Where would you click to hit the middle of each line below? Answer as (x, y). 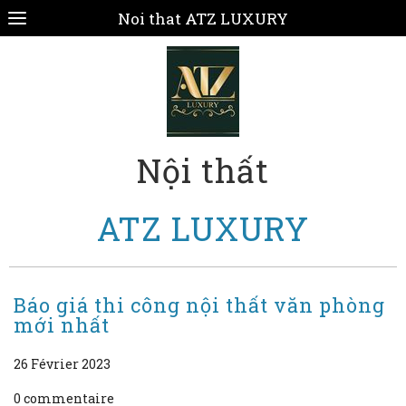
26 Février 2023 (62, 364)
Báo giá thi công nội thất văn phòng (199, 305)
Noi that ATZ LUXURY (203, 18)
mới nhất (62, 325)
